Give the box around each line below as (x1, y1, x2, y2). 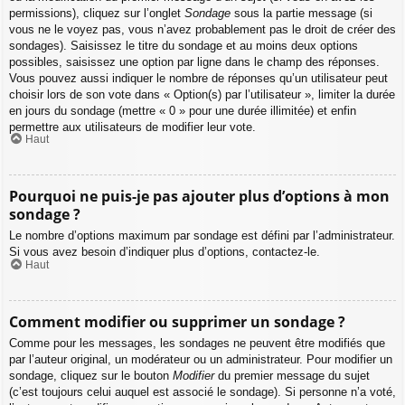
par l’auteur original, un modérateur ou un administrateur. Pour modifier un (9, 352, 392, 366)
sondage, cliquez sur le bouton (9, 368, 173, 382)
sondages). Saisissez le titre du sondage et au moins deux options (9, 38, 358, 52)
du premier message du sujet (214, 368, 370, 382)
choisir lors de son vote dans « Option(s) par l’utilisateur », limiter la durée (9, 87, 395, 101)
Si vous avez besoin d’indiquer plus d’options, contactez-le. (9, 245, 320, 259)
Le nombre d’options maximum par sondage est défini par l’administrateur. (9, 229, 395, 243)
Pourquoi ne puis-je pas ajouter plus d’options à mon (9, 186, 390, 207)
